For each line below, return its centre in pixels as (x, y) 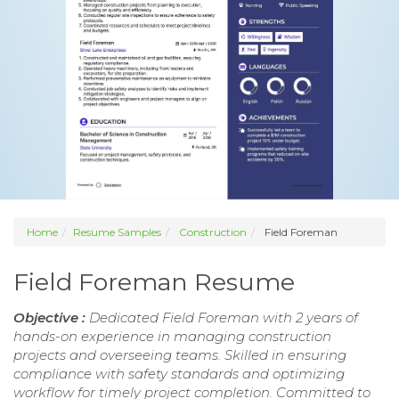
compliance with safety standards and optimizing (179, 374)
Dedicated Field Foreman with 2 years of (224, 318)
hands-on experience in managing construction (172, 337)
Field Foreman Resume (154, 282)
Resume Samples (117, 232)
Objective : (51, 318)
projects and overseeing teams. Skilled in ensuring (180, 355)
